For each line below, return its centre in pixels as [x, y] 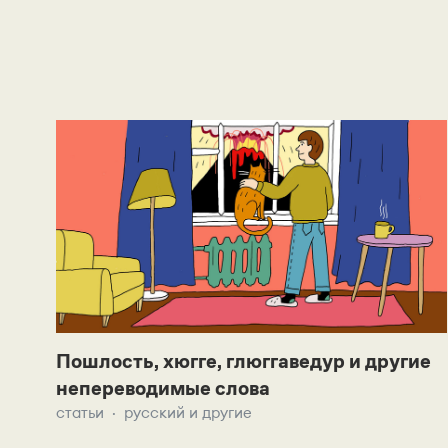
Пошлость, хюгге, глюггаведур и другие [243, 361]
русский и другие [188, 413]
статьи [80, 413]
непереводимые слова [163, 388]
